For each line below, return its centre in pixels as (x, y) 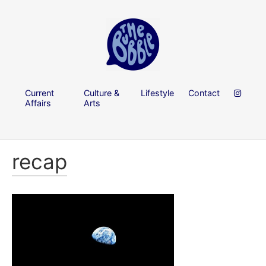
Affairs (38, 103)
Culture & (102, 93)
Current (39, 93)
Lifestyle (157, 93)
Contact (204, 93)
